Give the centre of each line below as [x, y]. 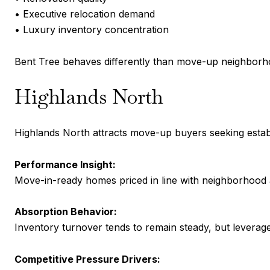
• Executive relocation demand [85, 14]
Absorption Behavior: [66, 212]
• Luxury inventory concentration [92, 30]
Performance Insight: [65, 164]
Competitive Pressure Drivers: [87, 259]
